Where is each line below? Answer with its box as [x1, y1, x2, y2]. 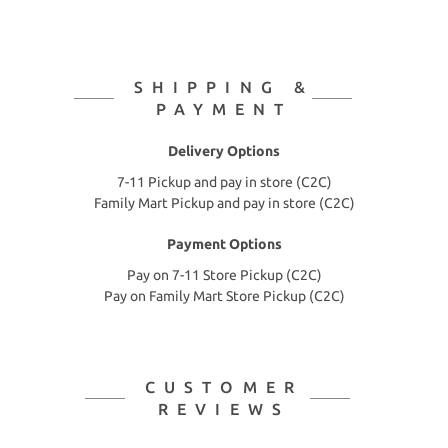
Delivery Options [168, 143, 280, 159]
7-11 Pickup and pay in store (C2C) [116, 174, 332, 190]
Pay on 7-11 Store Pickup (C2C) [126, 267, 322, 283]
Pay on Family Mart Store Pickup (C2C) [103, 288, 345, 304]
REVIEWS [158, 400, 290, 418]
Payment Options [166, 236, 282, 252]
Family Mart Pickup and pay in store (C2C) [93, 195, 355, 211]
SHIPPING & [133, 78, 314, 96]
